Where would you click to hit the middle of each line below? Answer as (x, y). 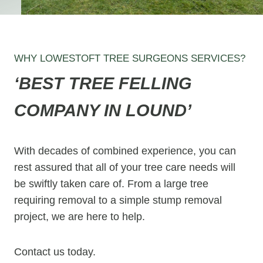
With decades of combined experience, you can (125, 151)
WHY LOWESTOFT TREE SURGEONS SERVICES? (130, 58)
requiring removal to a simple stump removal (118, 200)
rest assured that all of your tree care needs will (125, 167)
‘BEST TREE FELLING (103, 83)
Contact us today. (55, 252)
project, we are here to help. (80, 217)
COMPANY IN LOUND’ (103, 110)
